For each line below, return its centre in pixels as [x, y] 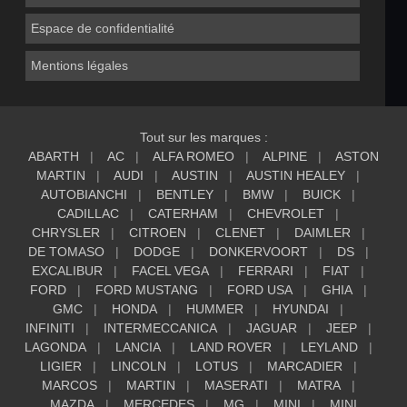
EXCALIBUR [67, 270]
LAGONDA [55, 347]
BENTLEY [185, 194]
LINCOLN [138, 366]
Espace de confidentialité [102, 29]
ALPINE [285, 156]
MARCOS [69, 385]
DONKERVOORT [258, 251]
